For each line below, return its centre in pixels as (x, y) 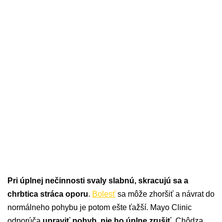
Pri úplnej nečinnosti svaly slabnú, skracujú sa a (98, 181)
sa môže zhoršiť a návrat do (165, 194)
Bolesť (104, 194)
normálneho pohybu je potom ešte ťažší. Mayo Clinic (100, 208)
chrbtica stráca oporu (48, 194)
